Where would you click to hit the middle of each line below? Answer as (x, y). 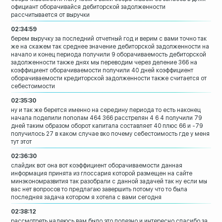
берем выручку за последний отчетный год (72, 39)
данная (172, 166)
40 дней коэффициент (163, 71)
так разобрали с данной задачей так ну (126, 182)
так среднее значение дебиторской (104, 47)
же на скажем (31, 47)
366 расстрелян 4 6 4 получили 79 (152, 118)
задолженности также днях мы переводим (72, 63)
